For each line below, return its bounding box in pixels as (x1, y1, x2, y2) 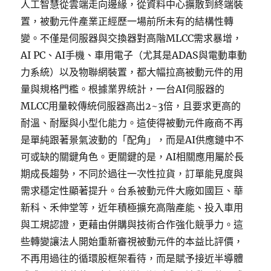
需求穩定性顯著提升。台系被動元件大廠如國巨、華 (21, 184, 244, 197)
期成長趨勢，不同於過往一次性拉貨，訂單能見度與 (21, 168, 244, 180)
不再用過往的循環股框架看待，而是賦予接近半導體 (21, 252, 244, 264)
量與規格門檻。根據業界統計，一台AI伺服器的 (21, 83, 225, 95)
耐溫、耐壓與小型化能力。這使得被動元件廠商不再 (21, 117, 244, 129)
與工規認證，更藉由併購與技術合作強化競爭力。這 (21, 218, 244, 230)
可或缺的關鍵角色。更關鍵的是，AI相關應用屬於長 (21, 151, 244, 163)
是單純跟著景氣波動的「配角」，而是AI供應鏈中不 (21, 134, 244, 146)
